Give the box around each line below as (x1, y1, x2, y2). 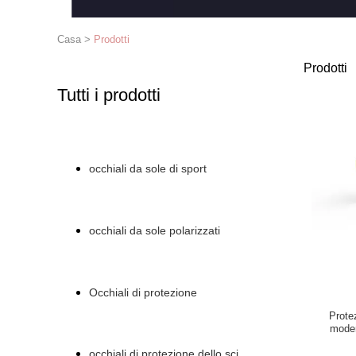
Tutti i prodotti (57, 85, 161, 105)
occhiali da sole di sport (89, 161, 207, 175)
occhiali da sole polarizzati (89, 223, 220, 237)
